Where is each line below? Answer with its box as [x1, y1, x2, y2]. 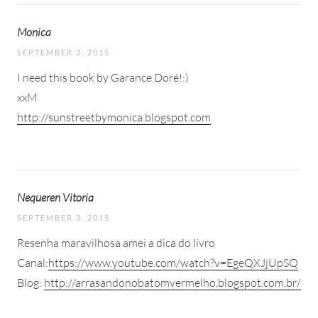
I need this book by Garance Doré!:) [17, 70, 189, 84]
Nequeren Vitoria [17, 190, 94, 204]
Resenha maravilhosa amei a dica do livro [17, 235, 215, 250]
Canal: [17, 255, 48, 270]
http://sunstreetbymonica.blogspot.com [17, 109, 211, 124]
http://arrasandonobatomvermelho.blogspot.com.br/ [44, 275, 301, 290]
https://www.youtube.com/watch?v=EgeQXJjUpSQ [48, 255, 298, 270]
